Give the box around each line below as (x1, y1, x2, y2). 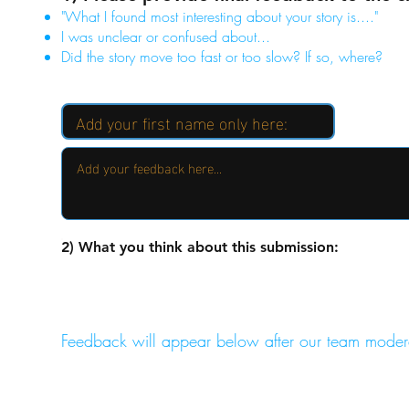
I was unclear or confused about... (61, 26, 271, 47)
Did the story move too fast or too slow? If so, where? (61, 47, 383, 67)
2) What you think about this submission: (61, 238, 340, 256)
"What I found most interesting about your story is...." (61, 6, 379, 26)
